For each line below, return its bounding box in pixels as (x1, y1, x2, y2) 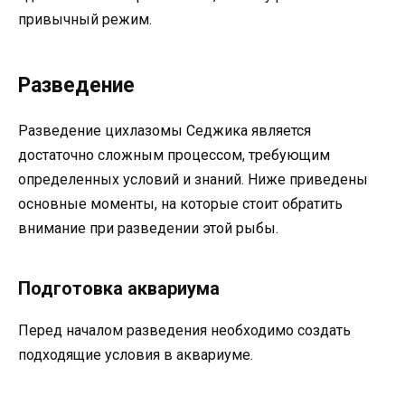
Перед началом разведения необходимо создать (18, 321, 351, 339)
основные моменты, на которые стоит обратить (18, 194, 343, 212)
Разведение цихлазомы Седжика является (18, 121, 311, 139)
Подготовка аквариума (18, 277, 220, 299)
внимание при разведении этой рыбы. (18, 219, 278, 237)
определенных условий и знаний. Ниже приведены (18, 170, 368, 188)
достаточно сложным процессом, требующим (18, 146, 330, 164)
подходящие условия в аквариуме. (18, 345, 253, 363)
